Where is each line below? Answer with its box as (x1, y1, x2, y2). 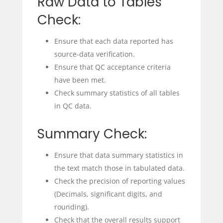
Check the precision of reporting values (54, 176, 185, 186)
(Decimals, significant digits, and (54, 189, 162, 199)
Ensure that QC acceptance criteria (54, 62, 171, 72)
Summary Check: (37, 125, 147, 143)
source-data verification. (54, 49, 135, 59)
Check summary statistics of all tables (54, 88, 180, 98)
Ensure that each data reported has (54, 36, 173, 46)
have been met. (54, 75, 106, 85)
